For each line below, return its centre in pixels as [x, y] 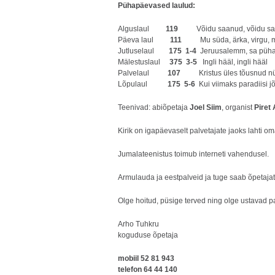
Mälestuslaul [144, 62]
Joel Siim [206, 107]
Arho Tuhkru [138, 224]
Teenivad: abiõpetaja [154, 107]
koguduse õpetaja [148, 235]
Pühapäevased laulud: [157, 6]
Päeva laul [144, 40]
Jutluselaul [143, 51]
